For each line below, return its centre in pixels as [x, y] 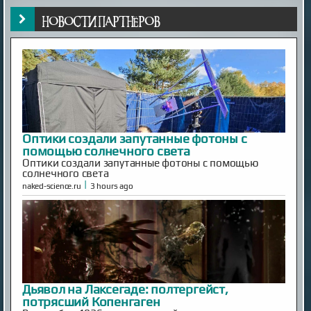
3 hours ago [111, 186]
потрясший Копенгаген [91, 301]
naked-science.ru [52, 186]
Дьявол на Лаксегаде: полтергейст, [125, 289]
